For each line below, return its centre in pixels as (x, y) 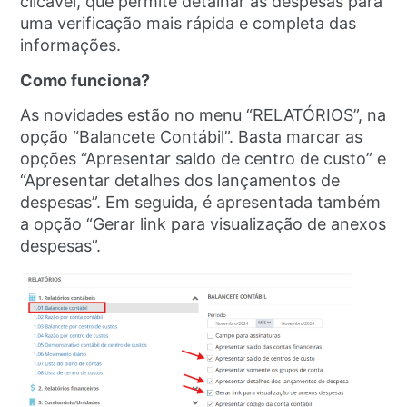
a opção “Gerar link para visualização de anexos (203, 224)
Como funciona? (85, 80)
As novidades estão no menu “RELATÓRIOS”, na (203, 115)
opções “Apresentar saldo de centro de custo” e (203, 159)
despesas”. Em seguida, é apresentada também (201, 203)
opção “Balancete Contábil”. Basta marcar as (192, 137)
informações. (73, 45)
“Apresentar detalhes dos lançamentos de (180, 181)
